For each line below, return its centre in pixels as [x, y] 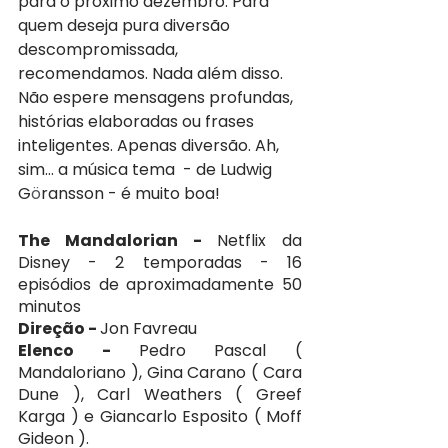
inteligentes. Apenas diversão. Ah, [150, 146]
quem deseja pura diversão [126, 26]
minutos [49, 307]
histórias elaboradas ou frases [138, 122]
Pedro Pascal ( [220, 351]
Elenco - [78, 351]
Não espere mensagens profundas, [157, 98]
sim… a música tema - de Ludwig [147, 170]
